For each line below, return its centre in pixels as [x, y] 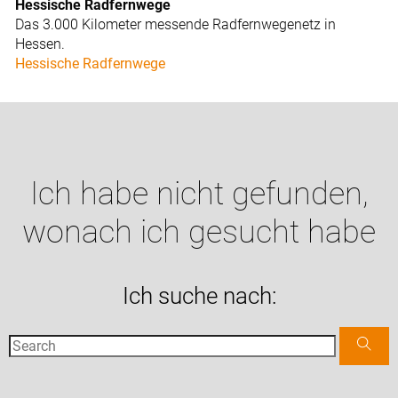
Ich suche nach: [199, 296]
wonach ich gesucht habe [199, 232]
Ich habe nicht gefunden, [199, 194]
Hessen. [40, 44]
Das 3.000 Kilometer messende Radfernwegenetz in [176, 25]
